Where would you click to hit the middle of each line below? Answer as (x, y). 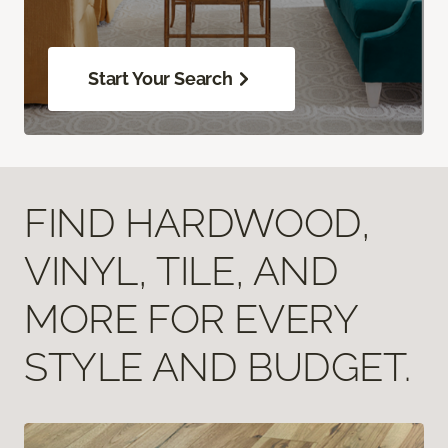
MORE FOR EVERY (191, 318)
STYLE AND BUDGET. (217, 366)
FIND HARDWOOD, (197, 222)
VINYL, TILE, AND (181, 270)
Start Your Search (160, 78)
